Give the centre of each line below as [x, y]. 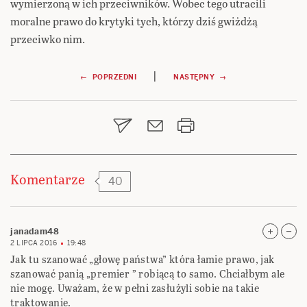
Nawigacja [58, 82]
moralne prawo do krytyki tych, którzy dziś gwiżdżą [134, 21]
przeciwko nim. [48, 39]
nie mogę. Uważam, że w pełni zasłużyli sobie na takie [135, 288]
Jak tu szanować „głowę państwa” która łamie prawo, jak [143, 260]
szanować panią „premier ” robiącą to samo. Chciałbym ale [148, 274]
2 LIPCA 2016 [34, 243]
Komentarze [48, 179]
